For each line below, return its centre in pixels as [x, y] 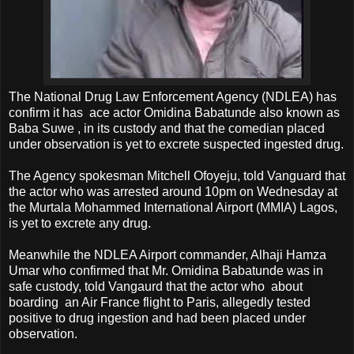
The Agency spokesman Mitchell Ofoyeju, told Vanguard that [177, 176]
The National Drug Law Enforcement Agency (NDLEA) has [173, 97]
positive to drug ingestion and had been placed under [157, 318]
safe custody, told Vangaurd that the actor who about [156, 287]
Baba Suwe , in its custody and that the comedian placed [167, 129]
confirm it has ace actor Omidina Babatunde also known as [174, 113]
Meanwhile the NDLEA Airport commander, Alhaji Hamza [168, 255]
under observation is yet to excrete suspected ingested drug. [176, 145]
